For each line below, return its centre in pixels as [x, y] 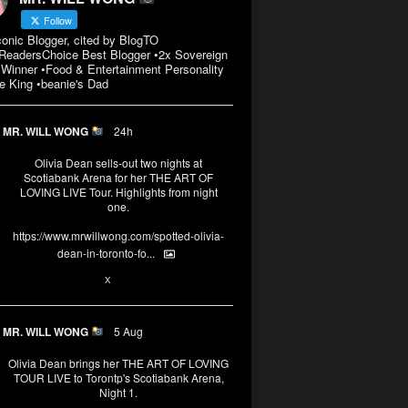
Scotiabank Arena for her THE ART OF [118, 177]
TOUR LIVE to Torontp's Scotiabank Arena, [118, 377]
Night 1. [118, 392]
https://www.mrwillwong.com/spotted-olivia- [118, 235]
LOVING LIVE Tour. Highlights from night [118, 192]
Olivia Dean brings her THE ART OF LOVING [118, 362]
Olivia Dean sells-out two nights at [118, 163]
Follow [56, 20]
